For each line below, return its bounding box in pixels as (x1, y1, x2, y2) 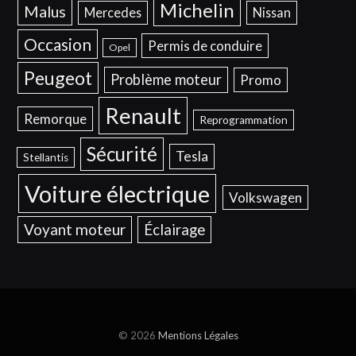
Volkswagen (228, 188, 302, 206)
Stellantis (23, 150, 69, 164)
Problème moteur (110, 70, 222, 88)
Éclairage (143, 219, 205, 238)
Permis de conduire (148, 37, 263, 54)
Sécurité (87, 141, 158, 165)
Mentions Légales (157, 328, 238, 342)
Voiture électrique (24, 179, 210, 207)
